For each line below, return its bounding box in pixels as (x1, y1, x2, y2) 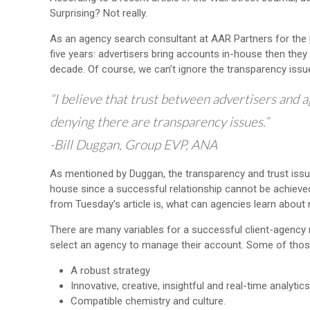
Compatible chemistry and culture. (71, 294, 226, 307)
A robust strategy (71, 264, 150, 277)
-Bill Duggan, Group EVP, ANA (50, 136, 217, 152)
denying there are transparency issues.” (50, 113, 268, 129)
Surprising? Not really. (50, 6, 147, 19)
